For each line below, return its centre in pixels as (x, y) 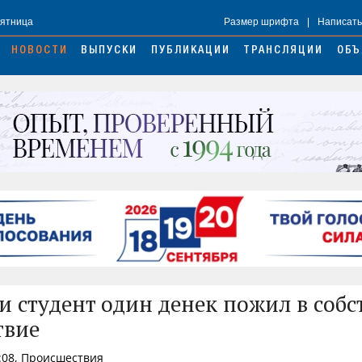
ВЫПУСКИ (109, 51)
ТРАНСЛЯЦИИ (284, 51)
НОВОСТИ (39, 51)
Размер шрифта (261, 22)
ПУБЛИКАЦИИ (190, 51)
